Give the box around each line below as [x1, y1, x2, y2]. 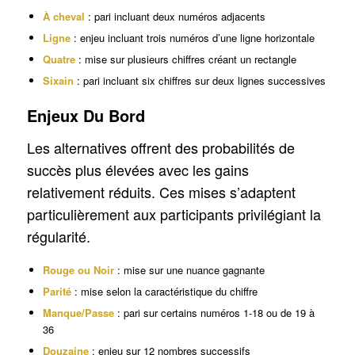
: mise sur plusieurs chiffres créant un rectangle [74, 51, 296, 67]
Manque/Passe [42, 305, 114, 321]
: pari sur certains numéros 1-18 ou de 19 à [113, 305, 315, 321]
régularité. [26, 226, 90, 247]
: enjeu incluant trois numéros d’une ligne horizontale [70, 29, 315, 45]
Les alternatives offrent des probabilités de [26, 137, 295, 158]
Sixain [42, 72, 74, 88]
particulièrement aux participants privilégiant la [26, 204, 321, 225]
